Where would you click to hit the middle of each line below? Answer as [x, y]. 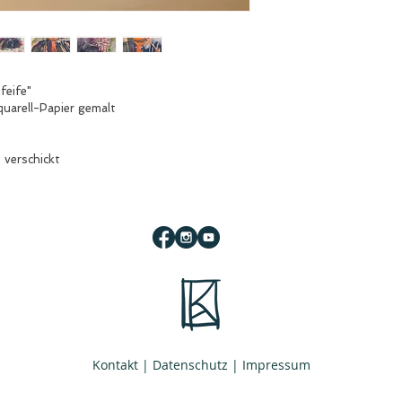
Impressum [276, 365]
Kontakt [115, 365]
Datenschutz [190, 365]
